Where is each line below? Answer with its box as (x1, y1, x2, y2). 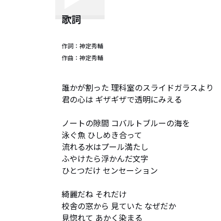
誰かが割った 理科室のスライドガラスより (62, 81, 214, 93)
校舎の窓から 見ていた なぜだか (62, 200, 176, 212)
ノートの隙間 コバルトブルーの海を (62, 117, 190, 129)
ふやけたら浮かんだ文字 (62, 152, 148, 164)
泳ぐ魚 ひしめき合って (62, 129, 142, 141)
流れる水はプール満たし (62, 141, 148, 152)
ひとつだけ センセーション (62, 164, 158, 176)
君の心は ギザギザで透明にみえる (62, 93, 182, 105)
